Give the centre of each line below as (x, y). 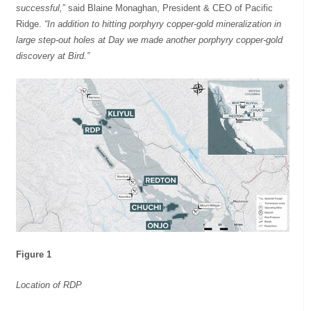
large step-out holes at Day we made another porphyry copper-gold (150, 40)
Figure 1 (35, 254)
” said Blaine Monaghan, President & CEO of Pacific (168, 8)
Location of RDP (49, 285)
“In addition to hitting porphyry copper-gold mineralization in (162, 24)
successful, (40, 8)
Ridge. (29, 24)
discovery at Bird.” (53, 56)
